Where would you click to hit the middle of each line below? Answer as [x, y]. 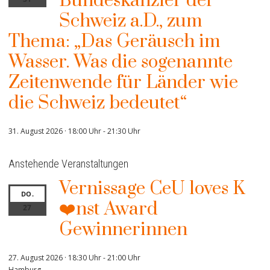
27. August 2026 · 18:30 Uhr [55, 257]
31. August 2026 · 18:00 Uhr [55, 131]
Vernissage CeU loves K [152, 188]
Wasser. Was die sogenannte [121, 62]
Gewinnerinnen [123, 229]
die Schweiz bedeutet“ [98, 103]
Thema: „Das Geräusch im [115, 41]
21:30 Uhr [124, 131]
